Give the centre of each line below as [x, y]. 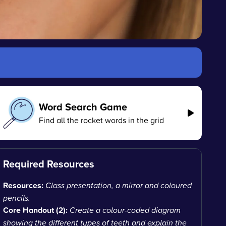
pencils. [17, 198]
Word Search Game [83, 107]
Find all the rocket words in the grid [101, 120]
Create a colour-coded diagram [125, 210]
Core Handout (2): [36, 210]
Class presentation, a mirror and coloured [119, 185]
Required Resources [49, 164]
